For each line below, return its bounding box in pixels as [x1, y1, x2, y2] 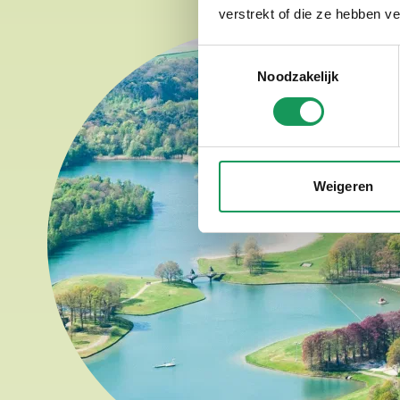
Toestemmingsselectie [197, 47, 329, 63]
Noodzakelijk [257, 68, 339, 84]
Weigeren [313, 178, 373, 194]
